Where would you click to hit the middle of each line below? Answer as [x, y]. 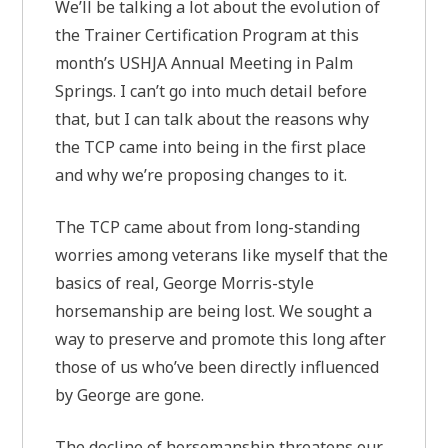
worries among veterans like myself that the [222, 254]
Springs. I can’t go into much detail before [211, 90]
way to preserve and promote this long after [221, 338]
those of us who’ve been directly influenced [217, 366]
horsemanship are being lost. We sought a [214, 310]
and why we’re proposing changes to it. [201, 174]
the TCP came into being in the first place [211, 146]
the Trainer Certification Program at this [207, 34]
